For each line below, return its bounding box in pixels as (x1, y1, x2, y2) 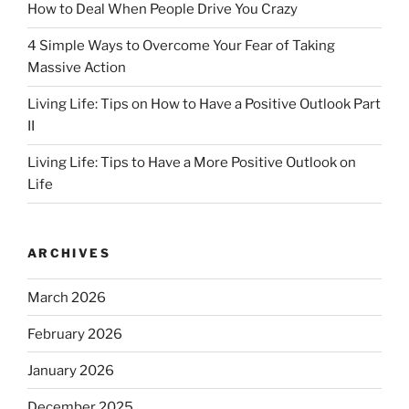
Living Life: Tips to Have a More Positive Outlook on (27, 154, 356, 172)
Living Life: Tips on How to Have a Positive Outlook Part (27, 96, 381, 113)
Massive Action (27, 59, 126, 77)
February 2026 (27, 325, 122, 342)
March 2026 (27, 288, 106, 306)
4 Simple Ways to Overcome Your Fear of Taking (27, 37, 335, 55)
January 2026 (27, 362, 114, 379)
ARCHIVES (27, 245, 110, 260)
